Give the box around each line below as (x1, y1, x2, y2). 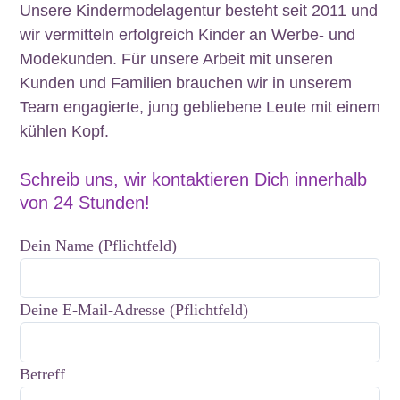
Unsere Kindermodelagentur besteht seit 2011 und (20, 2, 378, 21)
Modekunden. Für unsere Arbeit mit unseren (20, 50, 333, 69)
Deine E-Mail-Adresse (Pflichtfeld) (20, 301, 248, 320)
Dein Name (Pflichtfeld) (20, 237, 177, 255)
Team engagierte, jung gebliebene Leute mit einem (20, 98, 380, 117)
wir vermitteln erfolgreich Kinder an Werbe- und (20, 26, 355, 45)
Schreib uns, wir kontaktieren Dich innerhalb (20, 170, 367, 190)
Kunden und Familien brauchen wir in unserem (20, 74, 352, 93)
